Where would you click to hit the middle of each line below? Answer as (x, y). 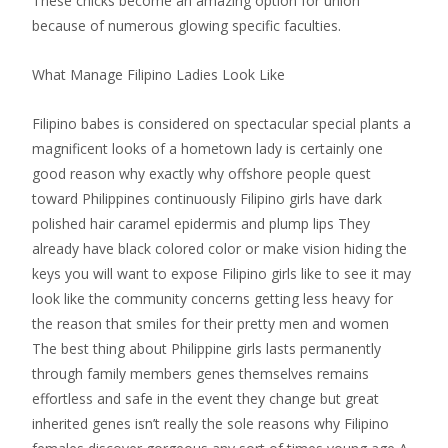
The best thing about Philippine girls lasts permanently (206, 348)
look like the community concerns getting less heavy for (212, 298)
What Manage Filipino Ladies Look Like (158, 74)
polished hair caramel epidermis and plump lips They (201, 223)
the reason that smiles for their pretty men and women (210, 323)
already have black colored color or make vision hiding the (219, 248)
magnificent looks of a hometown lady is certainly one (207, 148)
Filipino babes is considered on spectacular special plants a (221, 123)
